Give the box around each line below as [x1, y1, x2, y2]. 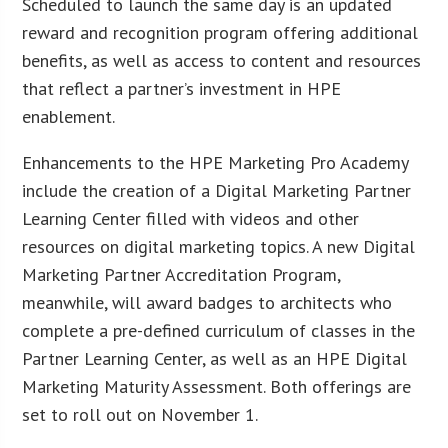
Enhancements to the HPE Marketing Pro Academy [22, 150, 409, 174]
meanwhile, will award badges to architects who [22, 290, 393, 314]
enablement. [22, 104, 116, 128]
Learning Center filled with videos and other [22, 206, 360, 230]
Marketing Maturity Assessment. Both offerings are [22, 374, 412, 398]
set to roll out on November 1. [22, 402, 259, 426]
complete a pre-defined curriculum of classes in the [22, 318, 416, 342]
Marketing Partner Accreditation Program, [22, 262, 341, 286]
